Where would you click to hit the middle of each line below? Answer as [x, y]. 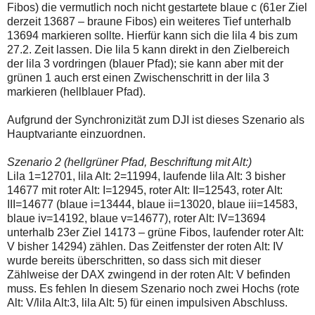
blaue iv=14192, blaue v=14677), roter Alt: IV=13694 [136, 219]
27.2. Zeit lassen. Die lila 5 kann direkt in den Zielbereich [148, 50]
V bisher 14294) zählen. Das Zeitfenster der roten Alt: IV [145, 247]
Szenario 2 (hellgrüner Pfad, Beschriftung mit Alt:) [129, 162]
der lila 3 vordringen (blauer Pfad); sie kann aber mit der [145, 64]
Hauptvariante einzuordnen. [76, 134]
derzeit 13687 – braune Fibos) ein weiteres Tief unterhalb [149, 22]
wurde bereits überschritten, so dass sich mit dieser [134, 261]
